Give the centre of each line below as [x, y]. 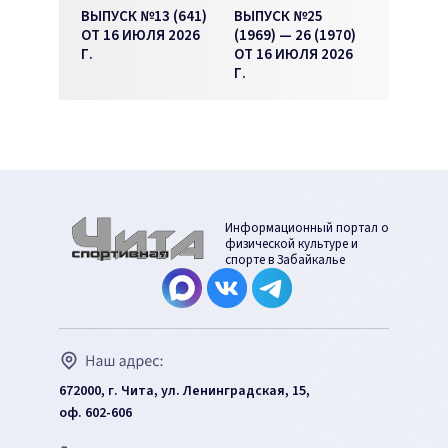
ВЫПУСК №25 [278, 16]
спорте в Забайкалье [285, 260]
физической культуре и [291, 244]
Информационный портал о [307, 228]
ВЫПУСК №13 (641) [144, 16]
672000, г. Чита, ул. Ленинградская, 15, [184, 390]
